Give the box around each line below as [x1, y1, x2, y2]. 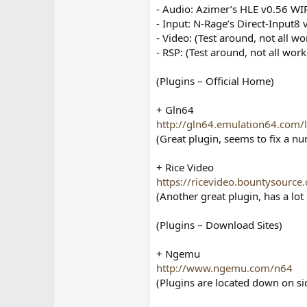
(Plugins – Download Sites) [156, 218, 283, 232]
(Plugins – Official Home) [156, 74, 275, 88]
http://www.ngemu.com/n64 [156, 261, 293, 275]
